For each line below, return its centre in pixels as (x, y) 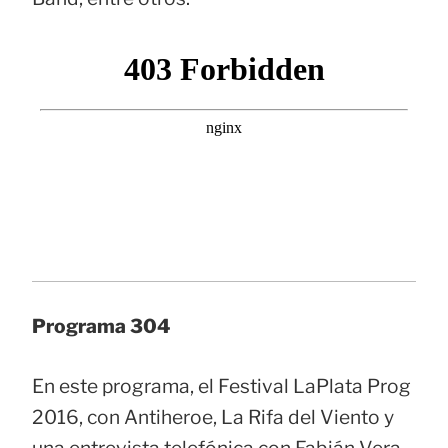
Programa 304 (101, 325)
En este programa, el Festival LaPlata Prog (221, 385)
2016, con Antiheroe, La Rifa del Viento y (213, 416)
